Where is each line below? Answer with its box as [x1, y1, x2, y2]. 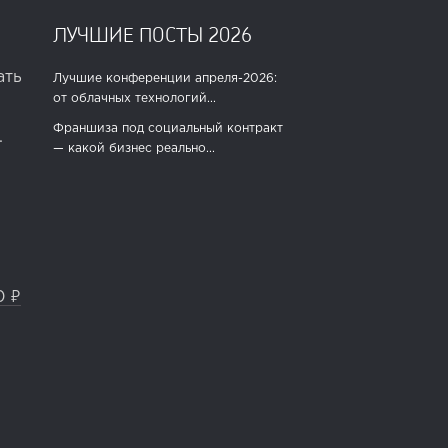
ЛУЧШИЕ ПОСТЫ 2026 [52, 22, 252, 47]
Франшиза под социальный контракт [52, 123, 283, 135]
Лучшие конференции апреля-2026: [52, 73, 277, 85]
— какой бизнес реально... [52, 143, 215, 155]
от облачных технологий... [52, 93, 216, 105]
